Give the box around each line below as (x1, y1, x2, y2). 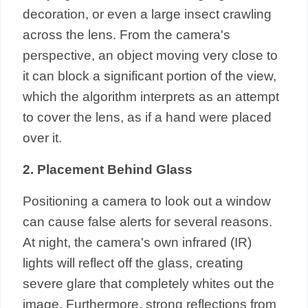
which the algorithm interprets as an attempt (23, 89, 280, 104)
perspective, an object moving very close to (23, 47, 278, 63)
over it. (23, 130, 63, 145)
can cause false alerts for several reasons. (23, 214, 273, 229)
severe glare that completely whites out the (23, 276, 275, 291)
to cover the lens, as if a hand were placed (23, 109, 272, 124)
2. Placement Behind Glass (23, 162, 193, 177)
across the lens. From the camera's (23, 27, 231, 42)
